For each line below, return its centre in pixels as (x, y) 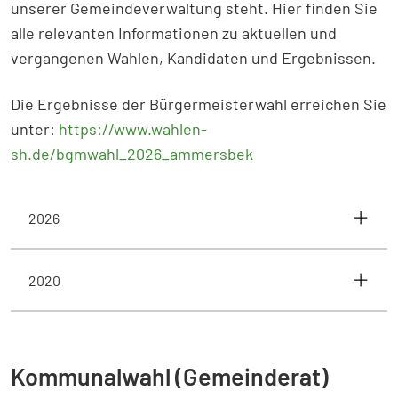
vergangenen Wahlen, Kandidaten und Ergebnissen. (193, 58)
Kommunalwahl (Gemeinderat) (170, 376)
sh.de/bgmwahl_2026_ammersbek (132, 154)
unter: (35, 129)
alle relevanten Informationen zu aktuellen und (174, 33)
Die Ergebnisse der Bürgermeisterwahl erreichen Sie (199, 104)
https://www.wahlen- (133, 129)
